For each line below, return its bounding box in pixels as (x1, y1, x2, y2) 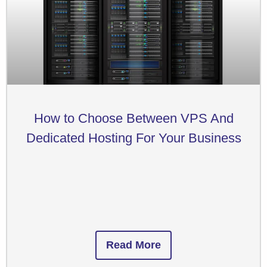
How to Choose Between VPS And (33, 111, 234, 126)
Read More (106, 239, 161, 251)
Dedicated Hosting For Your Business (26, 131, 241, 145)
